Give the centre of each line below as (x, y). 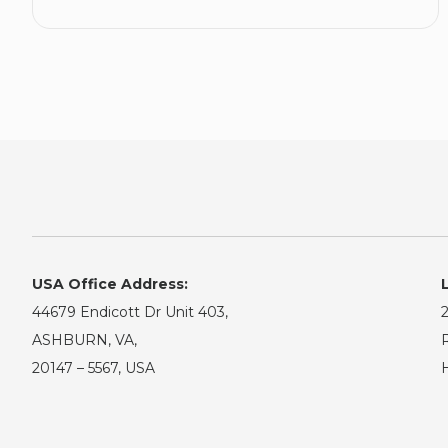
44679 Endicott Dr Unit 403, (130, 312)
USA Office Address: (110, 284)
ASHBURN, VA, (84, 340)
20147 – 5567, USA (93, 368)
